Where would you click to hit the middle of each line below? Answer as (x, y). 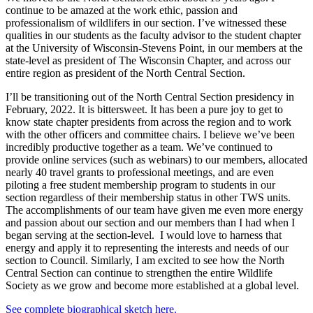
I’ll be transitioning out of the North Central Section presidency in (150, 97)
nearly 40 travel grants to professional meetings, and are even (140, 173)
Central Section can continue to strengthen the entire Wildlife (139, 273)
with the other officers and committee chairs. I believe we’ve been (150, 135)
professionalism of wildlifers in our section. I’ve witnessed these (146, 23)
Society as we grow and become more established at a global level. (152, 286)
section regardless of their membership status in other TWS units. (148, 198)
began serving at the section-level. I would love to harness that (144, 235)
